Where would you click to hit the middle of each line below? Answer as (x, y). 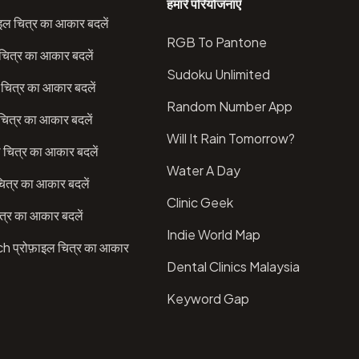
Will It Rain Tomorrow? (231, 138)
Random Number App (230, 106)
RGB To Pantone (217, 42)
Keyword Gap (208, 298)
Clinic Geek (200, 202)
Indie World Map (214, 234)
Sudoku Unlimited (218, 74)
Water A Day (204, 170)
